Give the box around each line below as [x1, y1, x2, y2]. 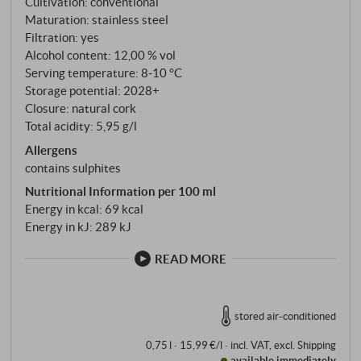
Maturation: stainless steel [25, 12, 169, 27]
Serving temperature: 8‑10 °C [25, 65, 183, 81]
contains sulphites [25, 160, 122, 175]
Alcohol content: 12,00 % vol [25, 48, 176, 63]
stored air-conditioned [234, 309, 336, 322]
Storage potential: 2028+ [25, 83, 160, 98]
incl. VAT [230, 338, 269, 352]
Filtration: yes [25, 30, 100, 45]
